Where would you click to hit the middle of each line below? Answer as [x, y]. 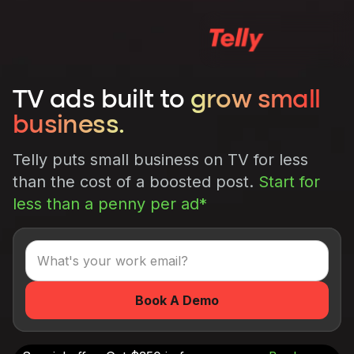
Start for [289, 182]
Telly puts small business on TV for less [160, 160]
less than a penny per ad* [110, 204]
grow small [255, 101]
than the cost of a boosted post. [136, 182]
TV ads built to [102, 101]
